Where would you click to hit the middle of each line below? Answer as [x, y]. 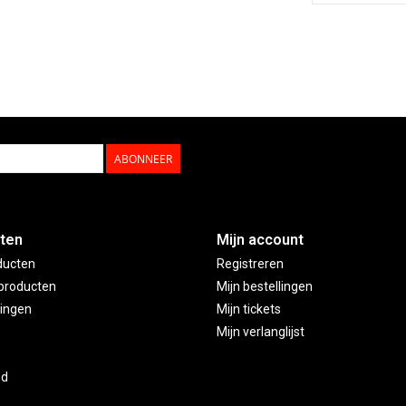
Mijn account [260, 240]
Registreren [250, 264]
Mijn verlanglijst [261, 332]
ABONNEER [143, 159]
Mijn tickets [249, 309]
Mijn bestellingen [265, 287]
